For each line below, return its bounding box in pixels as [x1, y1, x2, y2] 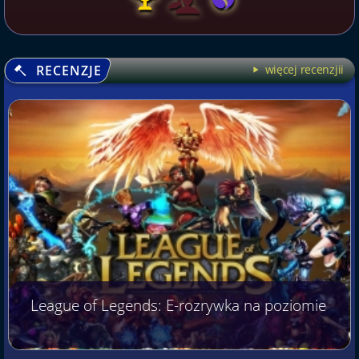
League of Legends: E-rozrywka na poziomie [30, 295, 327, 317]
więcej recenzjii [261, 62, 345, 78]
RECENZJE [32, 62, 102, 80]
